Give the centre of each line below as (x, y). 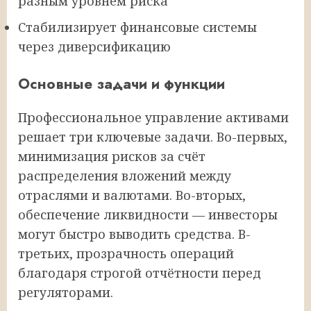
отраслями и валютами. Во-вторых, (132, 195)
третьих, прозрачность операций (126, 253)
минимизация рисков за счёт (112, 156)
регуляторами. (66, 292)
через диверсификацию (94, 46)
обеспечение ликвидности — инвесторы (148, 214)
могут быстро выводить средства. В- (134, 234)
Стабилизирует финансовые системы (137, 27)
